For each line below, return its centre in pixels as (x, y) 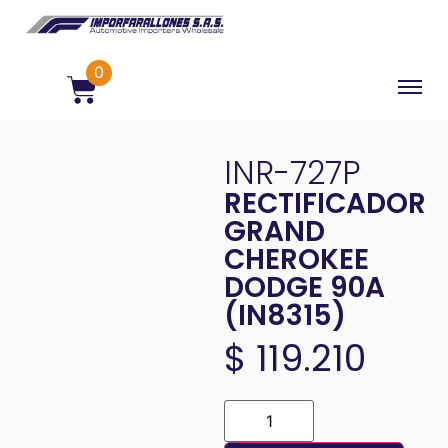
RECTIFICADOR (325, 206)
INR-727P (292, 176)
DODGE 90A (304, 290)
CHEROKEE (296, 262)
